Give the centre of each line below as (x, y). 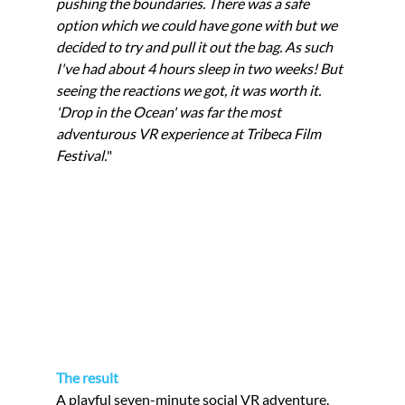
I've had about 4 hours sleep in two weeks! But (201, 69)
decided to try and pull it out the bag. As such (196, 47)
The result (88, 378)
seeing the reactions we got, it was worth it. (190, 90)
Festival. (82, 155)
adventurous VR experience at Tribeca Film (190, 134)
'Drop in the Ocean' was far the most (170, 112)
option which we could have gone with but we (198, 25)
